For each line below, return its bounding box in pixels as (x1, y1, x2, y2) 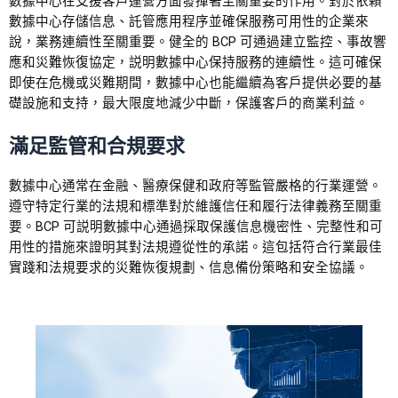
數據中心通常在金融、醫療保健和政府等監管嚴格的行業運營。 (9, 177, 382, 194)
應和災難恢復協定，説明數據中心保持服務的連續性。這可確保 (9, 54, 382, 71)
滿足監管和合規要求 (9, 134, 185, 157)
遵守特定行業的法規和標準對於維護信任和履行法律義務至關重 (9, 197, 382, 214)
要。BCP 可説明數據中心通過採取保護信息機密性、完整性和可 (9, 218, 383, 235)
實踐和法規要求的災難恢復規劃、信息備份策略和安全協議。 (9, 259, 369, 275)
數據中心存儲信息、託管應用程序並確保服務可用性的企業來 (9, 13, 369, 30)
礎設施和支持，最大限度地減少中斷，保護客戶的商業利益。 (9, 95, 369, 112)
